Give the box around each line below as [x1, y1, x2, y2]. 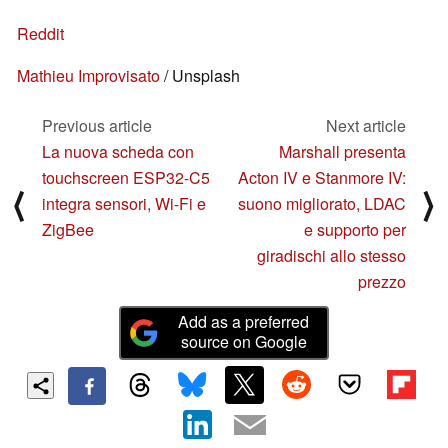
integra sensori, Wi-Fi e [42, 192, 206, 216]
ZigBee [42, 218, 94, 242]
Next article [326, 114, 406, 138]
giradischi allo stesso [257, 244, 406, 268]
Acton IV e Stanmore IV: [238, 166, 406, 190]
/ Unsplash [160, 64, 240, 88]
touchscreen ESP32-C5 [42, 166, 210, 190]
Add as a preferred [178, 309, 310, 333]
